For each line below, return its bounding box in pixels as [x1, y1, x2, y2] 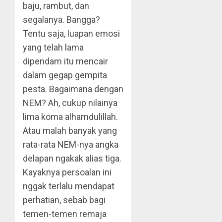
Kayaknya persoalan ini [23, 167, 111, 177]
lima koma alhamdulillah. [23, 111, 118, 122]
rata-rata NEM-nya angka [23, 139, 118, 150]
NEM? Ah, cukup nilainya [23, 98, 117, 108]
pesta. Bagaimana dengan [23, 84, 123, 94]
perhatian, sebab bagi [23, 195, 106, 205]
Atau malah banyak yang [23, 125, 117, 136]
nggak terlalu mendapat [23, 181, 114, 191]
